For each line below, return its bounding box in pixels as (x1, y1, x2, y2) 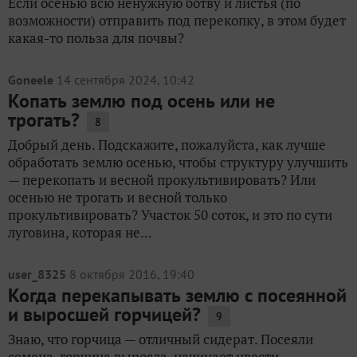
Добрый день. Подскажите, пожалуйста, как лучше (8, 135, 326, 154)
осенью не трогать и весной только (8, 188, 227, 206)
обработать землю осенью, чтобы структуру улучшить (8, 153, 348, 171)
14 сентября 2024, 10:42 (57, 72, 194, 88)
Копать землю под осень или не (8, 88, 275, 113)
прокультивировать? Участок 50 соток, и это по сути (8, 206, 332, 224)
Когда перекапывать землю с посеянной (8, 283, 347, 308)
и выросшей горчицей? (8, 302, 201, 327)
